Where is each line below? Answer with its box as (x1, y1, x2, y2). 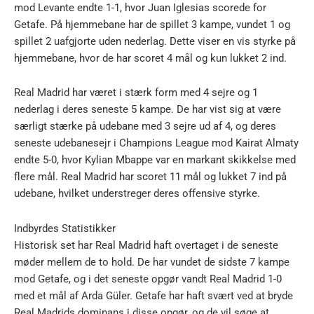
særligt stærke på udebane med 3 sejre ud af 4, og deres (14, 120, 276, 133)
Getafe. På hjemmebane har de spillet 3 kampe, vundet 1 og (14, 18, 290, 31)
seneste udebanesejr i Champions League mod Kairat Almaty (14, 137, 299, 150)
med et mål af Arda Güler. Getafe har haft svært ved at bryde (14, 289, 293, 302)
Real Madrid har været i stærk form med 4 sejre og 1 (14, 86, 258, 100)
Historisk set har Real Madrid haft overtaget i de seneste (14, 238, 278, 252)
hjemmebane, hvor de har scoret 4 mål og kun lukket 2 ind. (14, 51, 287, 64)
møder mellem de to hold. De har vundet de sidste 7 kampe (14, 255, 289, 268)
